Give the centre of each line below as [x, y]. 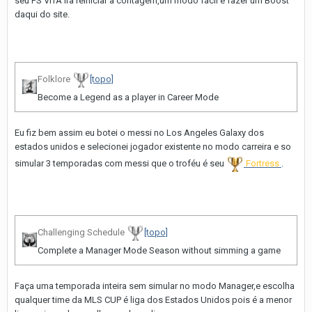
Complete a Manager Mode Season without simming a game [159, 251]
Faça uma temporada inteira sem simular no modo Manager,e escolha [155, 286]
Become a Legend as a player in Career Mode [128, 97]
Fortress [264, 164]
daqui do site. [42, 15]
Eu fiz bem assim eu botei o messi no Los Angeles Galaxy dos [139, 133]
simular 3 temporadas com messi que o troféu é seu [120, 164]
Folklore [54, 79]
